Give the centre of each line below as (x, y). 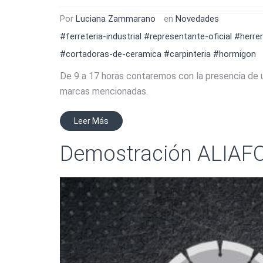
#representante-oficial (188, 36)
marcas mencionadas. (104, 91)
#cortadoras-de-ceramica (111, 54)
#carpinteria (187, 54)
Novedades (197, 18)
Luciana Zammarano (116, 18)
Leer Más (91, 121)
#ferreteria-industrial (101, 36)
